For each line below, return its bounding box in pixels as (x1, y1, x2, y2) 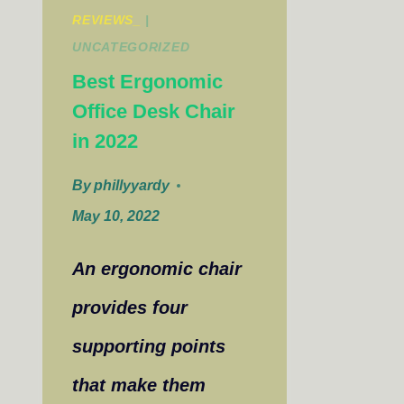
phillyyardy (94, 177, 170, 193)
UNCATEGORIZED (72, 39, 190, 54)
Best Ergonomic (72, 69, 224, 93)
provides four (72, 297, 188, 317)
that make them (72, 374, 207, 395)
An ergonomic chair (72, 258, 243, 279)
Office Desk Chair (72, 99, 236, 123)
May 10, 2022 (72, 207, 161, 224)
